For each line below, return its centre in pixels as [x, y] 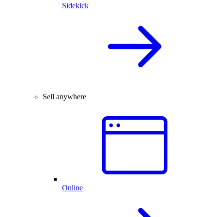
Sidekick [75, 5]
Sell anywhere [64, 96]
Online [72, 187]
